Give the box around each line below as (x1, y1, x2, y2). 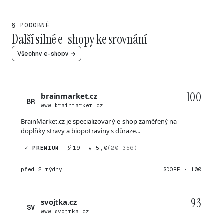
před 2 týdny (21, 166, 62, 173)
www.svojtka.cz (41, 208, 89, 215)
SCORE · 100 (163, 166, 201, 173)
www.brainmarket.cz (41, 102, 103, 109)
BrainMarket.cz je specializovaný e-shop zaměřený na (21, 117, 177, 126)
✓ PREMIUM (25, 144, 59, 151)
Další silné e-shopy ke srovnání (12, 31, 147, 48)
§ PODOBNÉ (12, 21, 50, 29)
